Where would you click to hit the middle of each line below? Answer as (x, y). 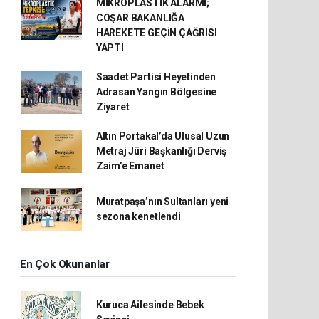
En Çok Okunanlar (65, 264)
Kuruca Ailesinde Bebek (150, 305)
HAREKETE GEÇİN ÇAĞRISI (156, 33)
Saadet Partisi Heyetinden (156, 77)
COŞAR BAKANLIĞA (140, 18)
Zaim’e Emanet (130, 166)
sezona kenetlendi (138, 216)
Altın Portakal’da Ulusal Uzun (163, 136)
